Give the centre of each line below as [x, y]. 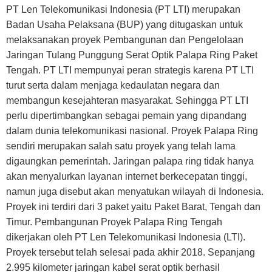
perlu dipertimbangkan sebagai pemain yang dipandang [126, 116]
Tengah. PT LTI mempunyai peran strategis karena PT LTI [130, 70]
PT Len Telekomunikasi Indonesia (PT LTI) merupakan [123, 9]
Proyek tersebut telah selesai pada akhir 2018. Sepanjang [131, 252]
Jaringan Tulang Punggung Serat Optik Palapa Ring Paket [132, 55]
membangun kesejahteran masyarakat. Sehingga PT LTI [127, 100]
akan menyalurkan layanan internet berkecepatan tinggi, [127, 176]
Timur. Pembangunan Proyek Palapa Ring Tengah [114, 222]
